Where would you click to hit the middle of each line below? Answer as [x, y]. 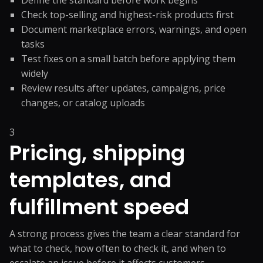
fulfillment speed [99, 207]
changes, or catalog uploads [83, 103]
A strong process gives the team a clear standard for [125, 234]
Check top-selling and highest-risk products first [127, 15]
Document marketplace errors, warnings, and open [134, 29]
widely [35, 73]
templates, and [90, 180]
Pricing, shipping [97, 153]
